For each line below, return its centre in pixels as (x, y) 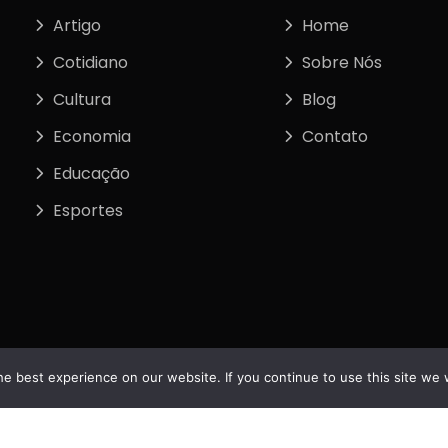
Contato (334, 136)
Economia (92, 136)
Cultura (82, 99)
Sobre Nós (341, 62)
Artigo (77, 25)
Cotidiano (91, 62)
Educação (92, 173)
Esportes (88, 210)
